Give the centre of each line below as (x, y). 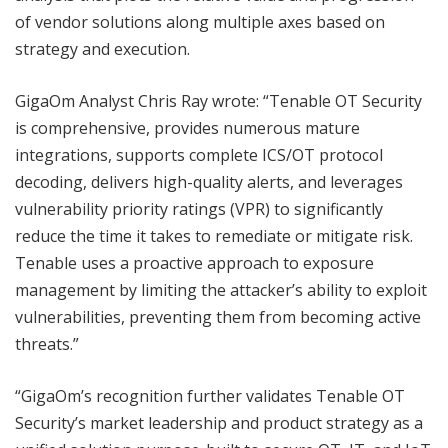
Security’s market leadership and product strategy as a (219, 423)
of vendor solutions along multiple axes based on (200, 22)
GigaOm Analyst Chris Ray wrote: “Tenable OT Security (218, 101)
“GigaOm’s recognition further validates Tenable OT (210, 396)
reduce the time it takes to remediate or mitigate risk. (214, 236)
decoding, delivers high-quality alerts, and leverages (209, 182)
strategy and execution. (102, 49)
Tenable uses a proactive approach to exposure (194, 263)
